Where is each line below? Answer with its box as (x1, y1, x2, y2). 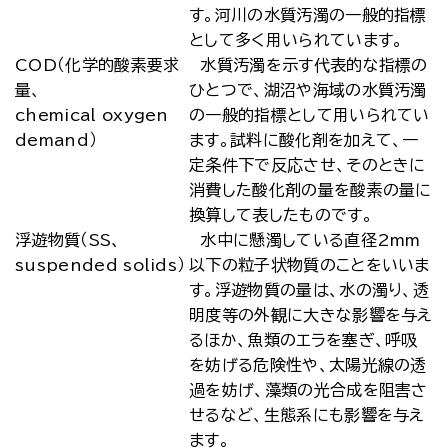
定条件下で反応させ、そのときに (189, 157, 426, 173)
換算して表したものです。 (189, 207, 373, 223)
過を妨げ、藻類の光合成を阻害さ (189, 382, 428, 398)
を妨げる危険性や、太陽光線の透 (189, 357, 427, 373)
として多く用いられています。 (189, 32, 404, 48)
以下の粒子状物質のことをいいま (189, 257, 430, 273)
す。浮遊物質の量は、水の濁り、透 (189, 282, 430, 298)
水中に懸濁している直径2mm (189, 232, 421, 248)
